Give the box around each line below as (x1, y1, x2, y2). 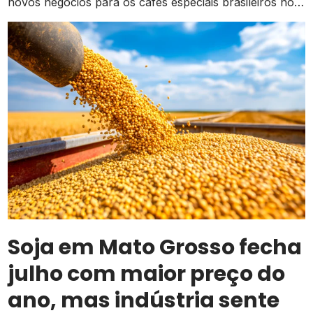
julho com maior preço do (8, 259, 286, 289)
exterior (8, 11, 53, 26)
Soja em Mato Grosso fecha (8, 233, 303, 263)
